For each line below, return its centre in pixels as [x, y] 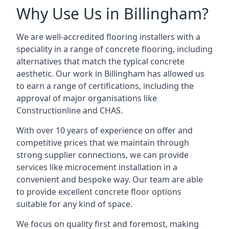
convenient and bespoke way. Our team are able [110, 179]
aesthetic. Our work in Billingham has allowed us [110, 74]
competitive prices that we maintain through [103, 143]
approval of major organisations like [87, 98]
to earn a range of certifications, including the [105, 86]
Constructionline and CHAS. [70, 110]
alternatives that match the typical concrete [100, 61]
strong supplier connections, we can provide [102, 155]
